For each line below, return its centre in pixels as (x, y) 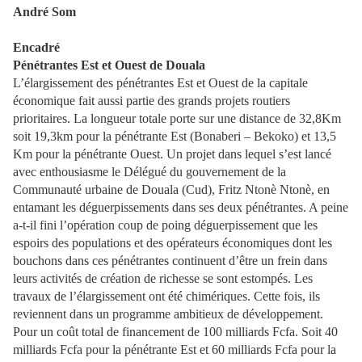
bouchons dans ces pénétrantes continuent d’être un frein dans (170, 261)
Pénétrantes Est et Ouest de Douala (109, 65)
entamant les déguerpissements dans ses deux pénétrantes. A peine (181, 207)
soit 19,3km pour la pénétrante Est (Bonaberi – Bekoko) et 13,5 (175, 136)
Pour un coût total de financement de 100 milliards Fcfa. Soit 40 (175, 332)
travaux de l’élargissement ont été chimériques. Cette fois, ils (166, 296)
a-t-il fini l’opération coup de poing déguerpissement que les (165, 225)
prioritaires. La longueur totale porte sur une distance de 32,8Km (177, 118)
